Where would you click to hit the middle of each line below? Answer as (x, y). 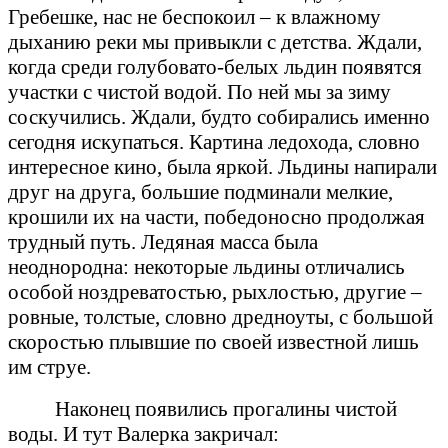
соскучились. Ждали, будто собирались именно (219, 116)
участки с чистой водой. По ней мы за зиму (199, 91)
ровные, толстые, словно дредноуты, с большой (220, 316)
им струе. (49, 366)
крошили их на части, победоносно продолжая (216, 216)
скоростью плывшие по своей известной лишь (213, 341)
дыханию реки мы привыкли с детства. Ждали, (215, 41)
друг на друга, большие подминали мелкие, (200, 191)
